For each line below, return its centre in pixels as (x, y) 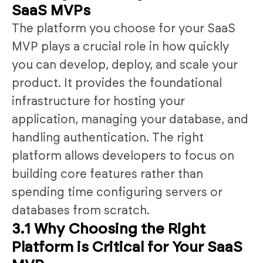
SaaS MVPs (51, 11)
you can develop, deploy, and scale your (125, 65)
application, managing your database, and (130, 119)
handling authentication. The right (108, 138)
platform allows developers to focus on (123, 156)
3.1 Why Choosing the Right (109, 229)
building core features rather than (107, 174)
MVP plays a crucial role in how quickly (120, 47)
